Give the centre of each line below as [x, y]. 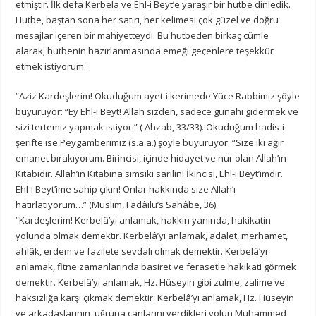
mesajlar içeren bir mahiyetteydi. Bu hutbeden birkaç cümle [142, 35]
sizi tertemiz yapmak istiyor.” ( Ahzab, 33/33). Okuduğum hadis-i [150, 127]
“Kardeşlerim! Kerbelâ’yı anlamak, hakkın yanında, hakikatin [144, 220]
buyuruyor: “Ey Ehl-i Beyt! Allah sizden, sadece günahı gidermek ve [157, 111]
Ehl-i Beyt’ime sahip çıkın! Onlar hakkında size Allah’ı [126, 189]
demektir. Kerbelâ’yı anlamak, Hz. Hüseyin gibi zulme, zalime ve [151, 282]
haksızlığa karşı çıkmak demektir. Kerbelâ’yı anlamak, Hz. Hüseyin [155, 297]
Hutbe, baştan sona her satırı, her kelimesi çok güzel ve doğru [147, 19]
